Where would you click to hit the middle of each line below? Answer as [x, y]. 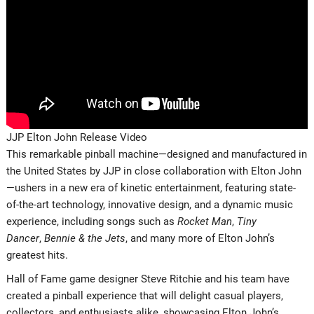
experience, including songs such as [91, 221]
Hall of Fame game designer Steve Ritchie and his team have [148, 279]
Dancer [22, 238]
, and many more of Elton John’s [200, 238]
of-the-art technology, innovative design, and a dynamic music [149, 204]
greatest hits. [37, 255]
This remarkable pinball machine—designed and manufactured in [156, 154]
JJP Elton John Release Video [76, 137]
